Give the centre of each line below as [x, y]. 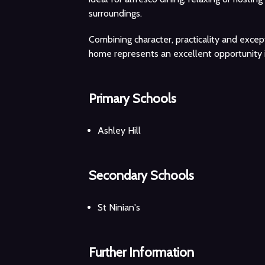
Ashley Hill [119, 130]
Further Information [141, 252]
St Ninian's [119, 207]
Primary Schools [132, 98]
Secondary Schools [141, 175]
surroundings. [115, 13]
